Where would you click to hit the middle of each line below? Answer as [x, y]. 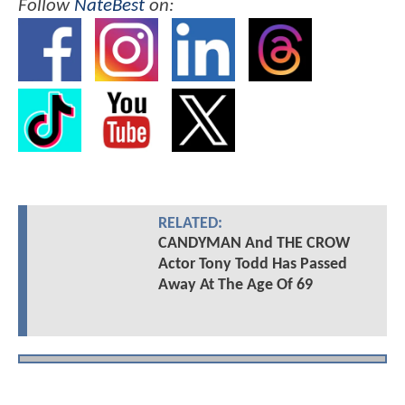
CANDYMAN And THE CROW [254, 243]
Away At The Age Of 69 [235, 285]
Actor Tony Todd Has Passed [252, 264]
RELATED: [190, 223]
